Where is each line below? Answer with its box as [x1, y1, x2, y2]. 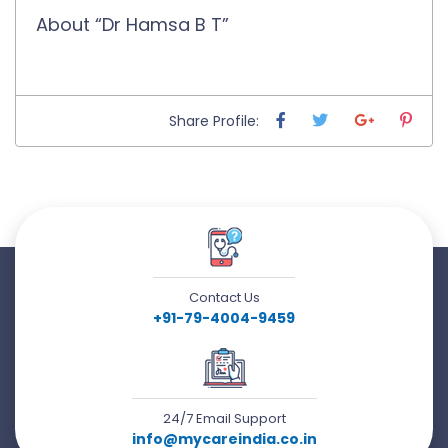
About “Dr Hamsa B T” [36, 11, 229, 37]
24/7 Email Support [162, 408, 286, 428]
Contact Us [188, 287, 260, 307]
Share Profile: [169, 110, 259, 131]
